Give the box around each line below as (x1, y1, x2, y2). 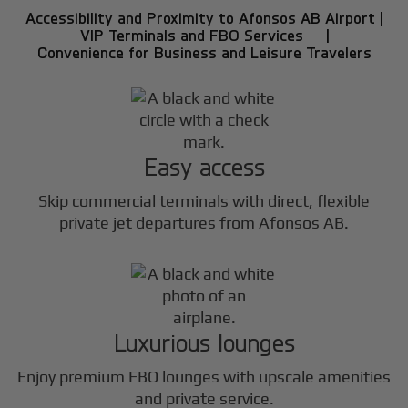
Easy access (143, 150, 265, 181)
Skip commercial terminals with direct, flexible (38, 190, 370, 210)
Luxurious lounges (113, 326, 295, 357)
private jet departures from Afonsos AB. (59, 212, 349, 232)
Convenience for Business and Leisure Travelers (36, 42, 372, 62)
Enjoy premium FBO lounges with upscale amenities (17, 367, 391, 387)
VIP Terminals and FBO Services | (79, 25, 329, 45)
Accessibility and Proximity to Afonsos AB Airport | (25, 7, 382, 27)
